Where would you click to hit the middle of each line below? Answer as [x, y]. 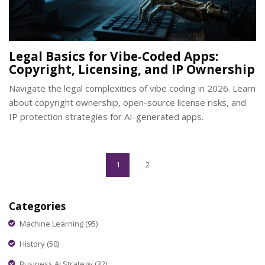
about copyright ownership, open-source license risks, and [127, 102]
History [33, 244]
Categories [37, 206]
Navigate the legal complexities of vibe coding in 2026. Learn [132, 88]
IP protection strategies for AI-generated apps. [106, 116]
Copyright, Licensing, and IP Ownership [132, 69]
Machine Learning [52, 224]
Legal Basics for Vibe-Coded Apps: [114, 56]
